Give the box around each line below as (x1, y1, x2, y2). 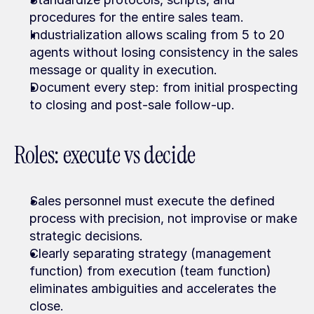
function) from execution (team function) (29, 264, 271, 278)
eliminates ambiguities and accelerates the (29, 281, 276, 296)
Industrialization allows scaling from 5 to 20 (29, 27, 285, 42)
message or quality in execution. (29, 62, 217, 77)
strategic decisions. (29, 228, 143, 243)
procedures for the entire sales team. (29, 10, 244, 25)
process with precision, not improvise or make (29, 211, 297, 226)
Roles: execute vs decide (14, 140, 196, 170)
